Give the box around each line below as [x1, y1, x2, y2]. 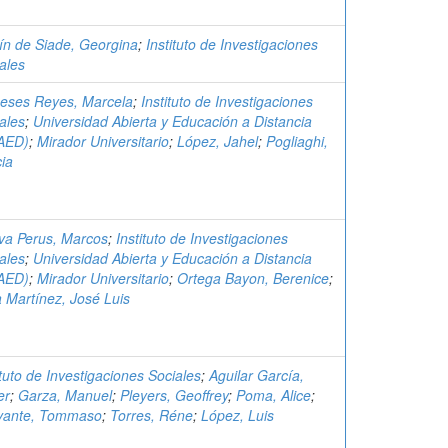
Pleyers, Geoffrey [120, 385, 228, 405]
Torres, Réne [110, 405, 193, 425]
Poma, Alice [236, 385, 311, 405]
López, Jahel [177, 131, 258, 151]
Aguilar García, [209, 365, 304, 385]
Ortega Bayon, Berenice [177, 268, 329, 288]
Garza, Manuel [18, 385, 112, 405]
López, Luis [201, 405, 274, 425]
